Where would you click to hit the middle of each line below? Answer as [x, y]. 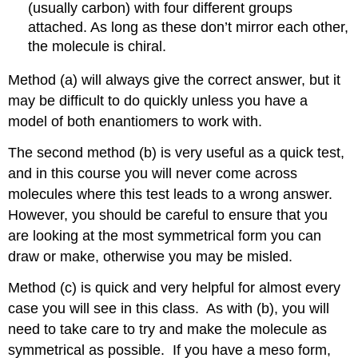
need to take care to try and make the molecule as [168, 329]
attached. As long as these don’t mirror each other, [189, 27]
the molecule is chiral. [97, 46]
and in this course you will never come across [153, 174]
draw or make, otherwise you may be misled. [151, 257]
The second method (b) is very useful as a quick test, [177, 153]
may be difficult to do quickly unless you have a [158, 101]
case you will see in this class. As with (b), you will [169, 308]
